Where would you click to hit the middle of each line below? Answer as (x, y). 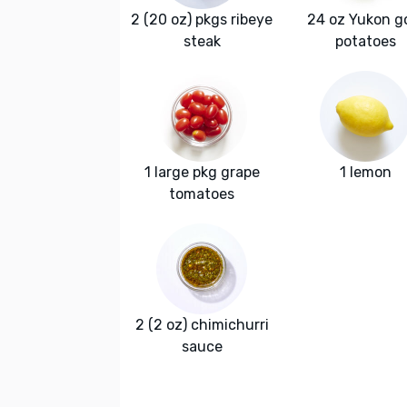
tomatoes (202, 194)
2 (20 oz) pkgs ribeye (202, 20)
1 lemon (365, 173)
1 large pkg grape (202, 173)
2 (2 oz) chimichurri (202, 325)
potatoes (365, 42)
